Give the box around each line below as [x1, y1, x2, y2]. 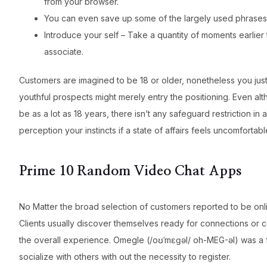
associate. [44, 46, 83, 57]
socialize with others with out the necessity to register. [19, 251, 231, 262]
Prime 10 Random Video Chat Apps [19, 164, 241, 178]
